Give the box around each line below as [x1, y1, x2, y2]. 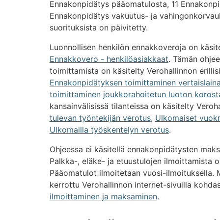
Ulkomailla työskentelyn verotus [49, 125, 169, 135]
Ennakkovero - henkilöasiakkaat [49, 54, 168, 64]
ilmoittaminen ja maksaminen [49, 192, 157, 202]
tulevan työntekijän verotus [49, 113, 151, 123]
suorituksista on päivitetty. [49, 23, 148, 33]
